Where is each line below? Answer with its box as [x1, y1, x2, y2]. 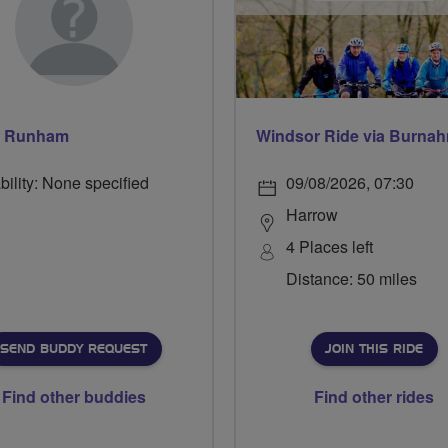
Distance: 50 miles [286, 267, 417, 290]
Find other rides [314, 385, 434, 408]
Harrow [286, 203, 338, 226]
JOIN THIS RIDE [324, 343, 423, 355]
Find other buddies [2, 385, 146, 408]
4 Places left [286, 235, 373, 258]
